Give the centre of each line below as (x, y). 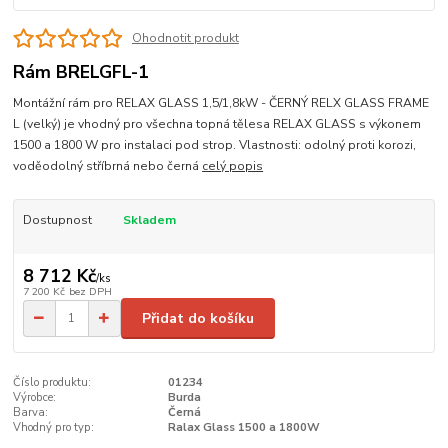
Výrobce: (35, 398)
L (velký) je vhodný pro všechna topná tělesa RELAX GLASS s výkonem (217, 123)
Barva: (31, 413)
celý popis (233, 165)
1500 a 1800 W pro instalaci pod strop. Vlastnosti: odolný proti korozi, (215, 144)
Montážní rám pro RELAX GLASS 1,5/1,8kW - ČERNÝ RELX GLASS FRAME (221, 102)
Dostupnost (57, 219)
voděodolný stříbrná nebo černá (108, 165)
